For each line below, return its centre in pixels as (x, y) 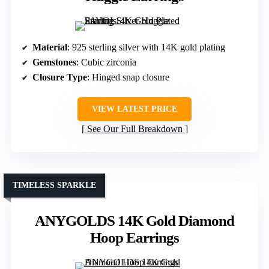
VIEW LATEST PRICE (134, 109)
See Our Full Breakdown (134, 129)
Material (50, 47)
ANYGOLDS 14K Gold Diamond (134, 221)
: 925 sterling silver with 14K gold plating (146, 47)
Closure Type (60, 77)
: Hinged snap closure (128, 77)
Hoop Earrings (134, 238)
